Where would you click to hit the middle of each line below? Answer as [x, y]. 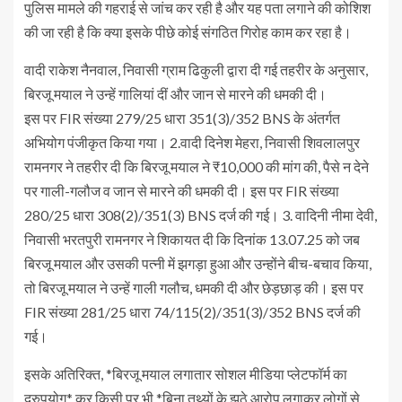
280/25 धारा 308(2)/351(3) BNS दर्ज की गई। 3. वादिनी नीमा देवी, [201, 215]
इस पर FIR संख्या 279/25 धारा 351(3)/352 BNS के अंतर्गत [182, 118]
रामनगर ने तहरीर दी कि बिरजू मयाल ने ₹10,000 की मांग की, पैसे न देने [197, 167]
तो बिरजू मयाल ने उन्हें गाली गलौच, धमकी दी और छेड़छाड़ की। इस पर [194, 288]
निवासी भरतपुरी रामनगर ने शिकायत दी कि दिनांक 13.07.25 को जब [192, 240]
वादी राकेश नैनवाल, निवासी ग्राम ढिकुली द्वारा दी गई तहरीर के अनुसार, [196, 70]
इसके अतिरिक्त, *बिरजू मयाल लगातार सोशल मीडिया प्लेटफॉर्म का [186, 374]
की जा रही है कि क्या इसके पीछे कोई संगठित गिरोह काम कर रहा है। [188, 32]
